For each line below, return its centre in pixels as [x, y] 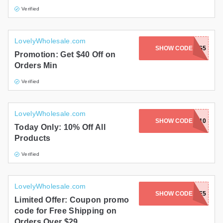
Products [33, 138]
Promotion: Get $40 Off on [65, 55]
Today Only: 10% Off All [60, 127]
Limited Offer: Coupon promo [72, 200]
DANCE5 [193, 194]
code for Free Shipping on [66, 211]
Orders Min [36, 66]
